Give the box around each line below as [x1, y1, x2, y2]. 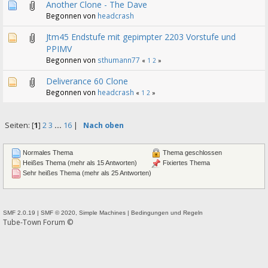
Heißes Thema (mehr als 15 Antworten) [20, 159, 137, 167]
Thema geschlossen [160, 148, 222, 156]
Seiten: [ [4, 120, 34, 131]
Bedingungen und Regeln [131, 209, 203, 216]
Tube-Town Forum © [3, 217, 73, 227]
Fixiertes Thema [160, 159, 210, 167]
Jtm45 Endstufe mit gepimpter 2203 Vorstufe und [46, 31, 236, 42]
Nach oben [83, 120, 124, 131]
